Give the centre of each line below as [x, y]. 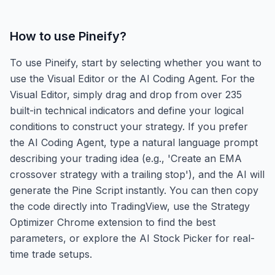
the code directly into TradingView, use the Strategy [130, 206]
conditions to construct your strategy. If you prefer [129, 126]
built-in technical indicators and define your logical [127, 110]
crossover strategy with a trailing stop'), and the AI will [137, 174]
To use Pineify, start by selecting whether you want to [136, 62]
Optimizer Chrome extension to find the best [113, 222]
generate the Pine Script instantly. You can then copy [134, 190]
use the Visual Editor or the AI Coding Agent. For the [132, 78]
